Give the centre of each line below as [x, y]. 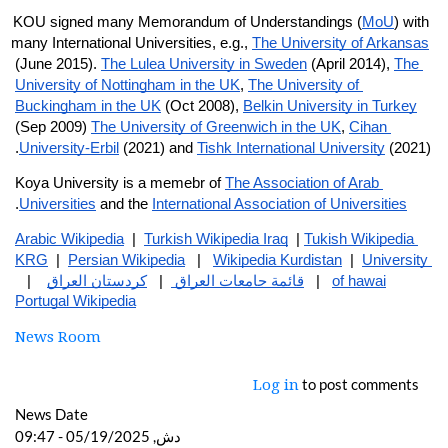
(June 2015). [58, 63]
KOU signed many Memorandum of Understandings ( [187, 21]
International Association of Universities [279, 203]
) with [411, 21]
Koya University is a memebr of [120, 182]
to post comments [359, 383]
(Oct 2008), [202, 105]
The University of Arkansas [340, 42]
